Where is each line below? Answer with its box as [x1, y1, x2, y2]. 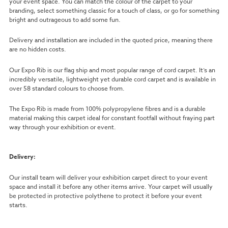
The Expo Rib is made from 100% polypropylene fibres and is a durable [9, 104, 206, 113]
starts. [9, 200, 27, 209]
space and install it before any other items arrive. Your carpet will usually [9, 182, 213, 191]
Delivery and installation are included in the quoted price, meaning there [9, 36, 213, 45]
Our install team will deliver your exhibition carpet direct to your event [9, 173, 208, 182]
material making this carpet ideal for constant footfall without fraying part [9, 113, 215, 123]
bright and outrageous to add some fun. [9, 15, 121, 24]
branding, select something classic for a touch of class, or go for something [9, 6, 219, 15]
